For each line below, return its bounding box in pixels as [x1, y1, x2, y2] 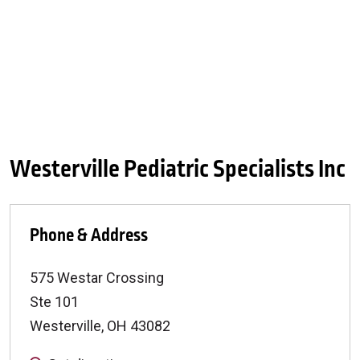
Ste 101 [30, 293, 79, 310]
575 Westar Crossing [30, 269, 164, 286]
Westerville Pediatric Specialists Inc [10, 153, 346, 186]
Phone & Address [30, 223, 148, 248]
